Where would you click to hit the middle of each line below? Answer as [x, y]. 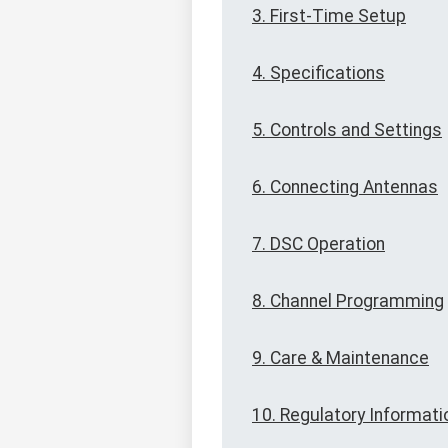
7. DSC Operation [318, 244]
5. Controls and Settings [347, 130]
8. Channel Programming [348, 301]
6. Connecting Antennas [345, 187]
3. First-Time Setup [329, 16]
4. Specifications [318, 73]
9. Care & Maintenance [340, 358]
